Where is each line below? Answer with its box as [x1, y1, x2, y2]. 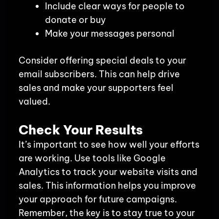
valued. [18, 95, 50, 107]
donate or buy [44, 14, 106, 25]
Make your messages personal [44, 27, 175, 39]
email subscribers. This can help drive [18, 68, 180, 80]
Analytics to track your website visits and [18, 166, 197, 177]
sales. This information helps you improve [18, 179, 196, 191]
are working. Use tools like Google [18, 152, 166, 164]
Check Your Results [18, 121, 143, 138]
